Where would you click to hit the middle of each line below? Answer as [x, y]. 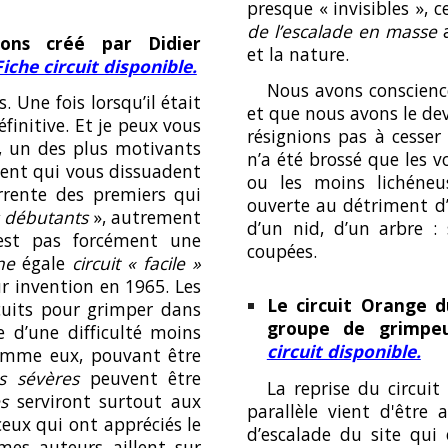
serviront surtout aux [104, 400]
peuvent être [140, 377]
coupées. [281, 251]
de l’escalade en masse [341, 31]
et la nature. [300, 54]
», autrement [147, 216]
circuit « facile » [136, 262]
